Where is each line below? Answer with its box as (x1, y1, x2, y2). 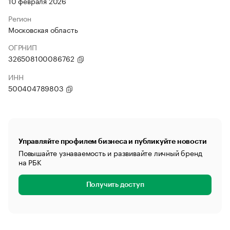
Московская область (8, 24, 78, 35)
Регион (8, 12, 31, 24)
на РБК (18, 156, 42, 167)
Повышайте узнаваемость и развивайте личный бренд (18, 147, 202, 158)
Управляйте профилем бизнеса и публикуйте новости (18, 138, 207, 145)
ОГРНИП (8, 41, 37, 52)
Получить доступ (86, 181, 144, 188)
